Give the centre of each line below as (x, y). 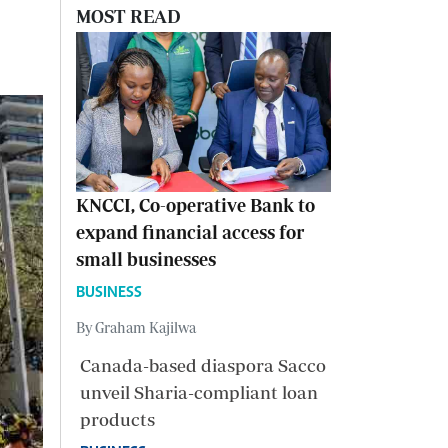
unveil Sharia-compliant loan (199, 392)
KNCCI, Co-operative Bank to (195, 205)
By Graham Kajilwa (136, 327)
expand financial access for (190, 232)
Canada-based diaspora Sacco (203, 365)
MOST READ (128, 16)
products (117, 419)
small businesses (146, 259)
